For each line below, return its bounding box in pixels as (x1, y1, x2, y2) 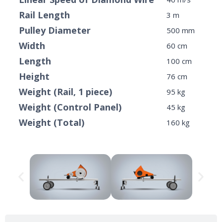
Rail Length (19, 8, 70, 21)
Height (19, 70, 50, 82)
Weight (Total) (19, 116, 84, 128)
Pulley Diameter (19, 24, 91, 36)
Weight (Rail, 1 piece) (19, 85, 112, 98)
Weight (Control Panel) (19, 101, 121, 113)
